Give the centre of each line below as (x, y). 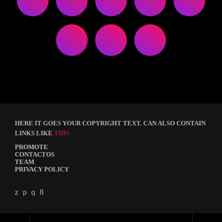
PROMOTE (31, 147)
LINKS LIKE (34, 133)
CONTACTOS (35, 155)
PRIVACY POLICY (42, 169)
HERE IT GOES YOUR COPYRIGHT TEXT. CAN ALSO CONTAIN (110, 123)
